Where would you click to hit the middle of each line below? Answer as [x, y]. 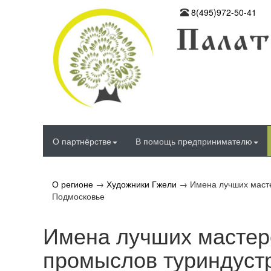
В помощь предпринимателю [194, 141]
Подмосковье [78, 196]
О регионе [73, 184]
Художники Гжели [142, 184]
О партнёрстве [82, 141]
